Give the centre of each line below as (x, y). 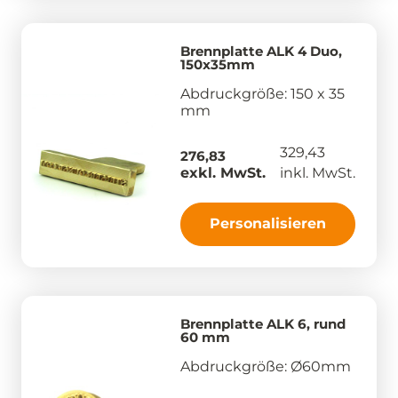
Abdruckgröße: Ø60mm (266, 366)
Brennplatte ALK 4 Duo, (261, 51)
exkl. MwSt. (223, 172)
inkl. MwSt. (318, 172)
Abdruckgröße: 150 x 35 (263, 93)
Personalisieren (268, 223)
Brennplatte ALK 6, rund (263, 323)
